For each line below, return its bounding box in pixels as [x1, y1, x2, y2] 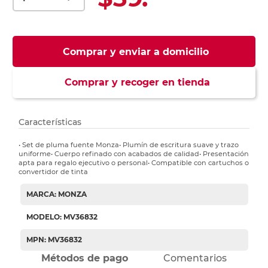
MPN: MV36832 [26, 235, 82, 245]
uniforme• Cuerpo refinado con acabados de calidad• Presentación [19, 150, 249, 159]
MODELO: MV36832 [26, 212, 98, 222]
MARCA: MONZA [26, 190, 87, 199]
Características [19, 117, 82, 128]
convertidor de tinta [19, 167, 89, 176]
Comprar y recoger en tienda [58, 77, 210, 89]
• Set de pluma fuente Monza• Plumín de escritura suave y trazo [19, 141, 239, 150]
